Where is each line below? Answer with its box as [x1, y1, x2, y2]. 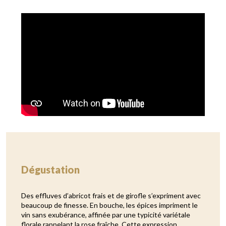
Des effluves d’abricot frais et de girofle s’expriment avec [21, 191, 201, 200]
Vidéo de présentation [21, 13, 128, 25]
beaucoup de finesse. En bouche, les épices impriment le [21, 201, 198, 210]
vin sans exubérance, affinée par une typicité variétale [21, 210, 190, 219]
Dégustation [21, 163, 80, 176]
